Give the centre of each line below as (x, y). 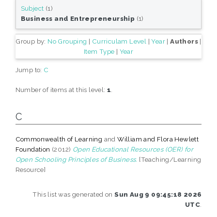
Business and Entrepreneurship (78, 18)
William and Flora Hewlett (158, 139)
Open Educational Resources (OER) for (133, 149)
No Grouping (67, 41)
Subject (32, 8)
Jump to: (30, 70)
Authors (184, 41)
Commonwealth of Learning (59, 139)
